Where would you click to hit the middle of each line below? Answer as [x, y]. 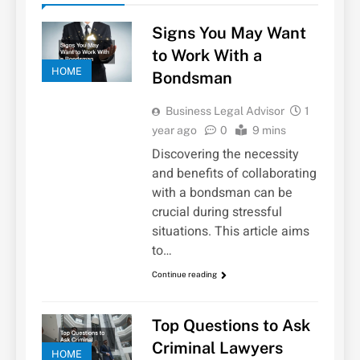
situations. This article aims [230, 232]
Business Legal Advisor [225, 111]
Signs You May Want [229, 33]
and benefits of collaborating [234, 174]
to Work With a [207, 56]
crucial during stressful [217, 213]
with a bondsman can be [222, 193]
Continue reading [184, 274]
